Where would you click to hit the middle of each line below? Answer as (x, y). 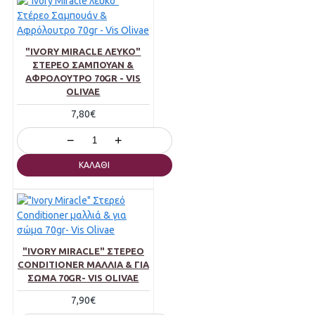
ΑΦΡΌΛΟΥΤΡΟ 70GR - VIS (83, 78)
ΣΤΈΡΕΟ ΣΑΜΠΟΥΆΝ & (83, 65)
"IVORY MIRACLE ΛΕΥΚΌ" (83, 52)
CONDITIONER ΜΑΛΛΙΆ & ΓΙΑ (83, 265)
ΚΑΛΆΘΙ (95, 165)
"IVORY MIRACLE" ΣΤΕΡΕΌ (83, 251)
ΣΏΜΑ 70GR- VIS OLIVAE (83, 278)
